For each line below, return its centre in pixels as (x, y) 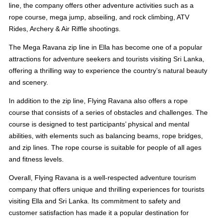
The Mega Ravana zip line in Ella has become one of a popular (106, 47)
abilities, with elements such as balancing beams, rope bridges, (106, 136)
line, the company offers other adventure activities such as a (101, 5)
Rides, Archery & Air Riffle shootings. (65, 28)
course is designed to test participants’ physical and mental (99, 124)
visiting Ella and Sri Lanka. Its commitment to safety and (95, 201)
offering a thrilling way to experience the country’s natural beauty (108, 70)
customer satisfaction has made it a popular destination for (99, 212)
